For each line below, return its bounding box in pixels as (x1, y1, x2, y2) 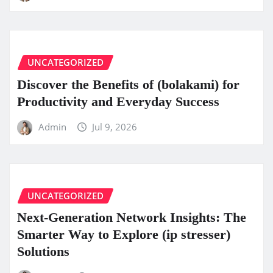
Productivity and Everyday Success (17, 93, 219, 109)
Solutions (17, 244, 69, 260)
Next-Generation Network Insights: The (17, 210, 246, 225)
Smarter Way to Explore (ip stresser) (17, 227, 230, 243)
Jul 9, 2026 (92, 120, 138, 133)
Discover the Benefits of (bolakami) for (17, 76, 239, 92)
